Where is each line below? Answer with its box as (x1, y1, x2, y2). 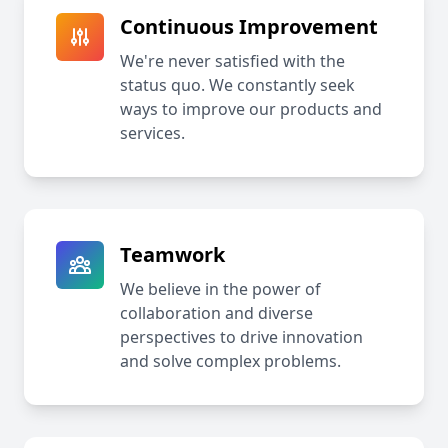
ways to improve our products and (120, 98, 382, 121)
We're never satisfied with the (120, 50, 345, 73)
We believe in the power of (120, 278, 321, 301)
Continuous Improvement (120, 13, 378, 41)
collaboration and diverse (120, 302, 313, 325)
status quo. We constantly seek (120, 74, 355, 97)
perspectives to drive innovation (120, 326, 363, 349)
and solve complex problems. (120, 350, 341, 373)
